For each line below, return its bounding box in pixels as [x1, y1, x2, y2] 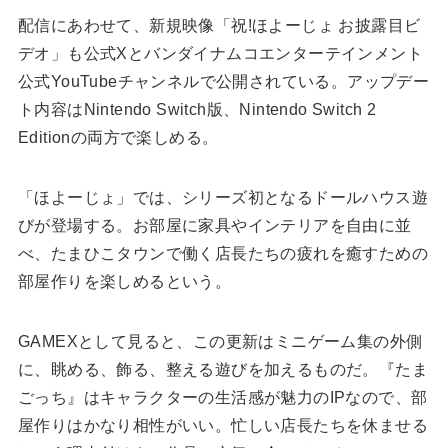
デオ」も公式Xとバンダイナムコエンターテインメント [17, 45, 423, 63]
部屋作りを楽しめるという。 [17, 273, 232, 291]
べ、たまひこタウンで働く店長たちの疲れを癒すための [17, 245, 428, 263]
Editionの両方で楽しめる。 [17, 129, 219, 147]
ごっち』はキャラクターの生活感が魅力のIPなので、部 [17, 389, 428, 407]
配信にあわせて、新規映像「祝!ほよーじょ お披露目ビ [17, 17, 421, 35]
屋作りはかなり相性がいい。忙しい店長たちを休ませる [17, 417, 428, 435]
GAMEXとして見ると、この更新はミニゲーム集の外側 [17, 333, 423, 351]
